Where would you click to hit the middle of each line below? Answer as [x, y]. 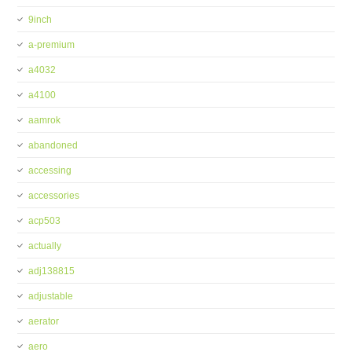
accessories [54, 196]
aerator [44, 321]
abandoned [53, 145]
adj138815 [52, 271]
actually [45, 246]
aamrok [45, 120]
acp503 [45, 221]
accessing [50, 170]
